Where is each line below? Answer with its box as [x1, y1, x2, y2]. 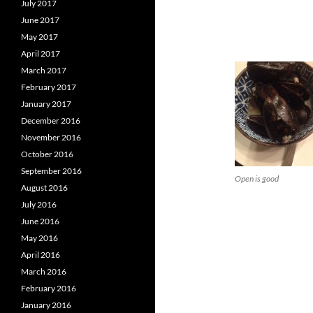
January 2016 [21, 300, 71, 310]
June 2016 [21, 216, 59, 226]
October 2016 [21, 149, 73, 159]
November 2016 [21, 132, 81, 143]
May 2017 [21, 31, 58, 42]
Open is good [235, 173, 279, 184]
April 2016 [21, 249, 60, 260]
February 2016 [21, 283, 76, 293]
